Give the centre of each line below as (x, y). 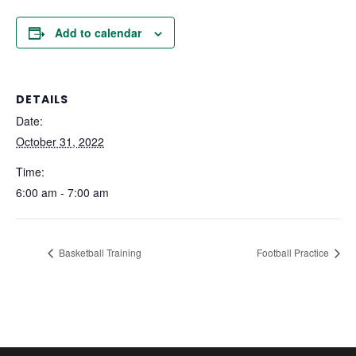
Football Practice (294, 252)
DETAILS (42, 100)
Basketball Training (99, 252)
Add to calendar (98, 33)
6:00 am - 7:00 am (62, 193)
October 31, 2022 (60, 142)
